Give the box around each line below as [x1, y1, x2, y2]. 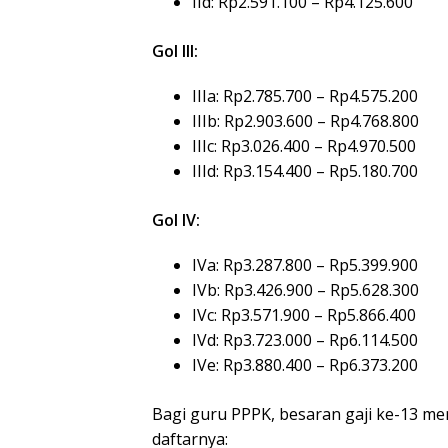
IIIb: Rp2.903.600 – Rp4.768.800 [192, 109, 419, 132]
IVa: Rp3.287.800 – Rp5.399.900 [192, 253, 418, 276]
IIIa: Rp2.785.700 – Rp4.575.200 [192, 84, 418, 107]
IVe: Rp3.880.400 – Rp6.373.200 [192, 353, 418, 376]
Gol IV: [152, 208, 200, 231]
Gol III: [152, 39, 198, 62]
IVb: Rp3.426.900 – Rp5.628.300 [192, 278, 419, 301]
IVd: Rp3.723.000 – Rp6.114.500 [192, 328, 418, 351]
